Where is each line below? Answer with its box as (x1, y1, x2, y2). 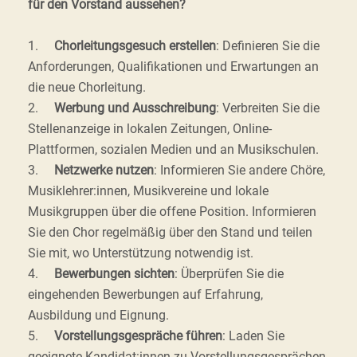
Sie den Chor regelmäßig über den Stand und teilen (28, 225, 312, 240)
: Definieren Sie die (216, 38, 320, 53)
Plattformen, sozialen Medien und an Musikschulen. (28, 142, 319, 157)
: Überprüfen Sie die (175, 266, 284, 281)
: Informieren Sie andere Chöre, (154, 163, 325, 178)
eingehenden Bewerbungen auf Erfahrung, (28, 287, 263, 302)
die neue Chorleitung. (28, 80, 146, 95)
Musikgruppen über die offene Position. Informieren (28, 204, 316, 219)
